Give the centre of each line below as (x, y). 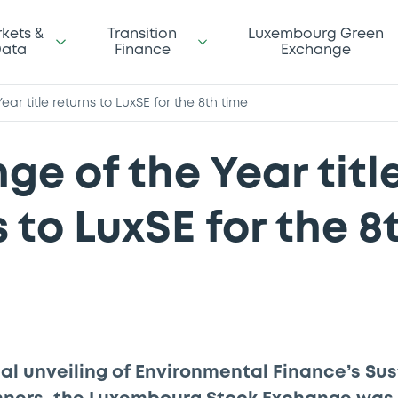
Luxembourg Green (315, 34)
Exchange (315, 50)
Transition (143, 34)
